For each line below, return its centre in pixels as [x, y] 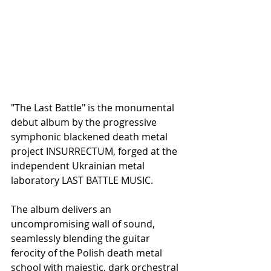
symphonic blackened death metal [90, 137]
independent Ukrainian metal [79, 166]
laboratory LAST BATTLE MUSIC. [82, 180]
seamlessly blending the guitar [82, 238]
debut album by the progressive [85, 122]
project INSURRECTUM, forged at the [95, 151]
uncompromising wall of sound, [84, 224]
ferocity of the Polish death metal [88, 253]
